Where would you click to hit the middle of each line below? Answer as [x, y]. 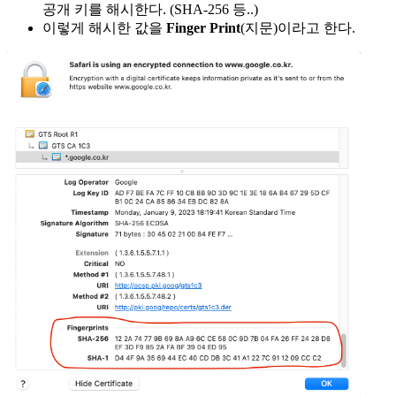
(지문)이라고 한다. [298, 27]
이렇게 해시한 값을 [104, 27]
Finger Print [203, 27]
